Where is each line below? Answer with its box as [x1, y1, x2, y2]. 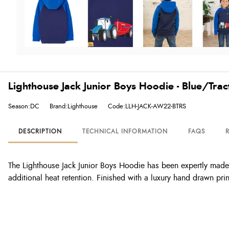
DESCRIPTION [18, 128, 62, 134]
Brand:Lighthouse [50, 103, 98, 110]
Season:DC [8, 103, 39, 110]
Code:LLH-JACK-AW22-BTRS [108, 103, 186, 110]
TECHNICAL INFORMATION [82, 128, 168, 134]
